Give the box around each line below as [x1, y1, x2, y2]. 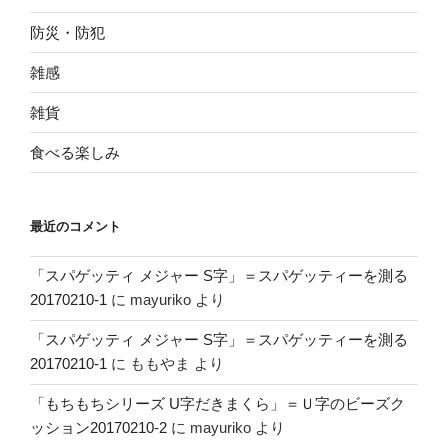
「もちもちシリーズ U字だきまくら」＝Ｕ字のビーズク [30, 395, 405, 413]
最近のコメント [30, 219, 121, 235]
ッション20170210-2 [30, 419, 167, 437]
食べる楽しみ [30, 143, 120, 161]
